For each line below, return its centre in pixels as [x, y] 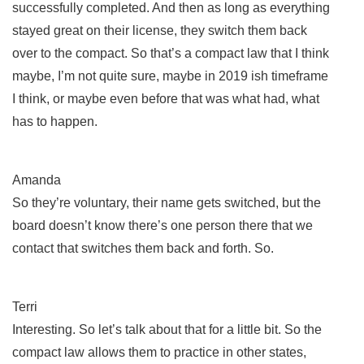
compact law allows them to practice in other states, [159, 352]
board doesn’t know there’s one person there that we [162, 225]
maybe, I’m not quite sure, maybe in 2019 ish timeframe [170, 76]
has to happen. [56, 121]
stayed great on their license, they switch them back [160, 30]
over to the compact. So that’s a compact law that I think [171, 53]
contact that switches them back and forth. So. [145, 248]
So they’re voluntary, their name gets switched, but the [167, 202]
